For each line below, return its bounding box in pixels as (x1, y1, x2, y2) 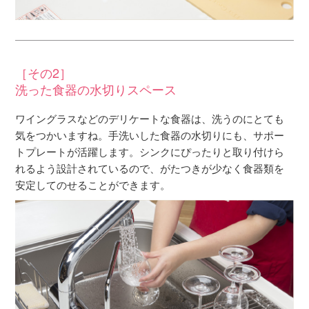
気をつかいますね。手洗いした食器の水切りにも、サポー (15, 128, 285, 143)
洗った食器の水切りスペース (15, 79, 177, 98)
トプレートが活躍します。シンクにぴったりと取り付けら (15, 144, 285, 159)
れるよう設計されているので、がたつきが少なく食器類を (15, 161, 285, 176)
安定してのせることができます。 (15, 177, 171, 192)
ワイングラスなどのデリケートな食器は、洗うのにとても (15, 111, 285, 126)
